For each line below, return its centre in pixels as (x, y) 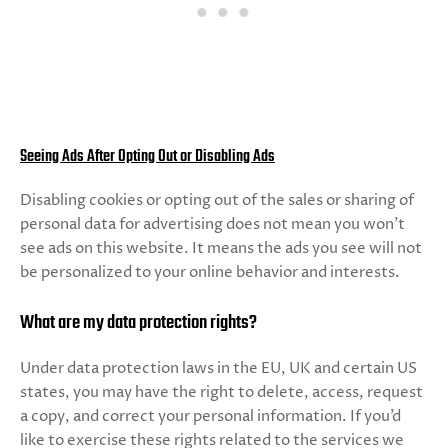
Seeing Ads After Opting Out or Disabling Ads (147, 157)
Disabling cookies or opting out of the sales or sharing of (217, 200)
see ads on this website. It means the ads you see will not (221, 248)
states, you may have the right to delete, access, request (221, 392)
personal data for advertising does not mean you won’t (212, 224)
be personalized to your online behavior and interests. (210, 272)
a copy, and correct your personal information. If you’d (210, 416)
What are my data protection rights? (138, 323)
